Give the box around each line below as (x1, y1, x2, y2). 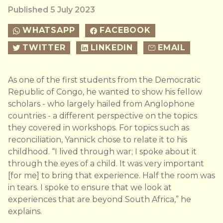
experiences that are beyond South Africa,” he (8, 195, 191, 205)
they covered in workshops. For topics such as (8, 123, 189, 133)
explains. (8, 207, 42, 217)
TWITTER (22, 42, 66, 52)
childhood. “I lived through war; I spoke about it (8, 147, 197, 157)
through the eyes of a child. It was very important (8, 159, 204, 169)
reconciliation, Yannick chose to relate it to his (8, 135, 187, 145)
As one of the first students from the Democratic (8, 75, 201, 85)
